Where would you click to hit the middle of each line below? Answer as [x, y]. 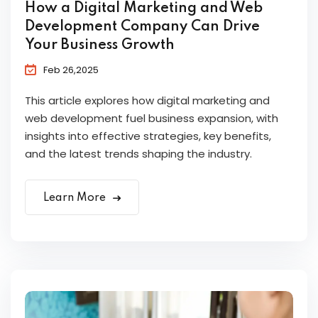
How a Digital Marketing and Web [144, 9]
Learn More [76, 198]
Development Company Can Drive [142, 27]
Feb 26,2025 [71, 70]
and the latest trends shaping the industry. [138, 154]
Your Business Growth [100, 46]
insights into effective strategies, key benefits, [148, 136]
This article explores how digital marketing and [147, 101]
